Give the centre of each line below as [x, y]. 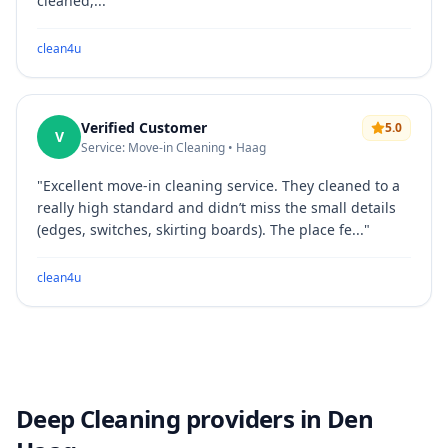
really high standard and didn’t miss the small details [216, 207]
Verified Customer [144, 127]
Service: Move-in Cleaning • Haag [173, 147]
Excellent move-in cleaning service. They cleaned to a [221, 185]
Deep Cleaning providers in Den [194, 418]
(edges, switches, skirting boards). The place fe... [200, 229]
